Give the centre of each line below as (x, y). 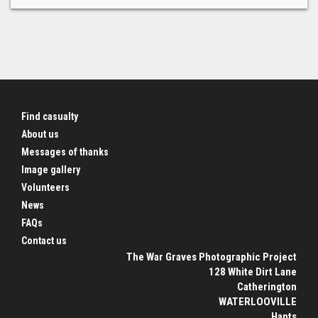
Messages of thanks (65, 152)
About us (40, 135)
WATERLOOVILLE (258, 302)
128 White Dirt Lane (253, 272)
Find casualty (50, 117)
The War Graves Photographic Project (212, 257)
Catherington (267, 287)
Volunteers (45, 188)
